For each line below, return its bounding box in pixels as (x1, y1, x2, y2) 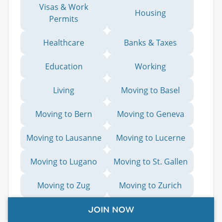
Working (135, 60, 166, 72)
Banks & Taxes (124, 37, 177, 48)
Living (53, 84, 74, 96)
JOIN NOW (88, 204, 134, 215)
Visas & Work (39, 1, 88, 12)
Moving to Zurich (119, 179, 182, 191)
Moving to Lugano (30, 156, 97, 167)
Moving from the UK (26, 203, 101, 215)
